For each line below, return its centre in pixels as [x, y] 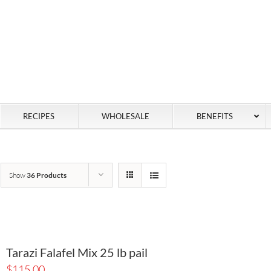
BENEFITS [214, 116]
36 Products [47, 175]
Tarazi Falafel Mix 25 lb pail [77, 252]
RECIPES [39, 116]
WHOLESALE [126, 116]
